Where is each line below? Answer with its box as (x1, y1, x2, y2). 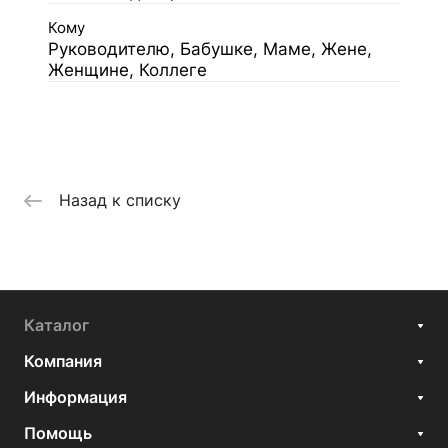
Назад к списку (59, 190, 181, 211)
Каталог (24, 315, 89, 336)
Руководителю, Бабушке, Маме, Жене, (48, 39, 372, 59)
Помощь (24, 423, 92, 444)
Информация (24, 387, 127, 408)
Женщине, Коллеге (48, 60, 207, 80)
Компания (24, 351, 102, 372)
